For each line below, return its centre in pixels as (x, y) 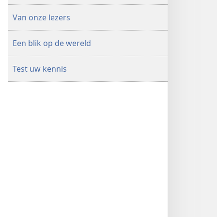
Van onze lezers (41, 17)
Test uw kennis (40, 69)
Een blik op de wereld (52, 43)
